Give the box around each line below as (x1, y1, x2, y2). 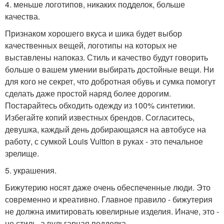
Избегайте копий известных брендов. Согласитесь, (5, 111, 194, 123)
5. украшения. (5, 164, 56, 176)
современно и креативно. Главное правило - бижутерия (5, 193, 212, 205)
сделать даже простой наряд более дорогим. (5, 87, 171, 99)
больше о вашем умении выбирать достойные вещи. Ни (5, 63, 214, 75)
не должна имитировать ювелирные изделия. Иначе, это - (5, 205, 219, 217)
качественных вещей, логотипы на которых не (5, 39, 177, 51)
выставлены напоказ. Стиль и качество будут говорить (5, 51, 208, 63)
